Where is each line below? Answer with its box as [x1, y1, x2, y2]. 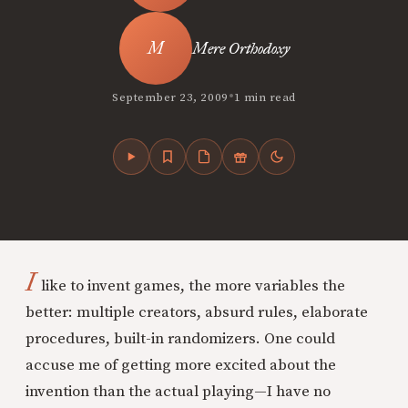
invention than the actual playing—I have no [25, 382, 331, 402]
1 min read [233, 89, 296, 105]
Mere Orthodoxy [191, 38, 290, 58]
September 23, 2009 [112, 89, 229, 105]
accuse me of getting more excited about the [25, 355, 336, 375]
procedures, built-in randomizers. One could [25, 329, 335, 349]
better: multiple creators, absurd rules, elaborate [25, 302, 368, 322]
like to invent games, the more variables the [37, 276, 346, 296]
